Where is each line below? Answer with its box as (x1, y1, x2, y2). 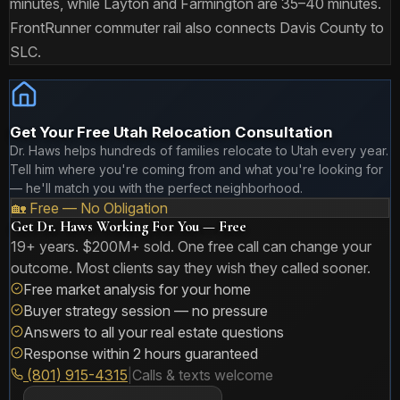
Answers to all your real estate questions (23, 323, 284, 341)
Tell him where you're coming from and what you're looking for (10, 162, 383, 177)
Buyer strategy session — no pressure (23, 302, 268, 320)
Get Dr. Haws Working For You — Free (11, 217, 247, 236)
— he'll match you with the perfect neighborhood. (10, 180, 303, 196)
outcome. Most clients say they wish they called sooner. (11, 259, 371, 277)
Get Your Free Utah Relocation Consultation (10, 123, 333, 141)
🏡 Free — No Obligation (12, 199, 168, 217)
